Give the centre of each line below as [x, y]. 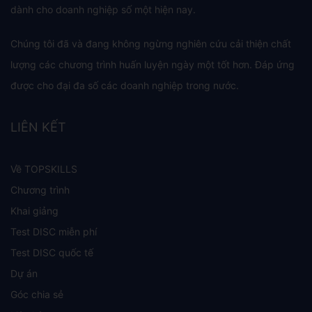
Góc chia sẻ [37, 294]
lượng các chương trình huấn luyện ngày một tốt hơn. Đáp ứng [153, 64]
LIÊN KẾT [38, 127]
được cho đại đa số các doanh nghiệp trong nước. [125, 85]
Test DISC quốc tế [52, 252]
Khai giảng [34, 210]
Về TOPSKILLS [44, 169]
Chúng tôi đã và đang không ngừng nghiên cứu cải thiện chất [151, 43]
